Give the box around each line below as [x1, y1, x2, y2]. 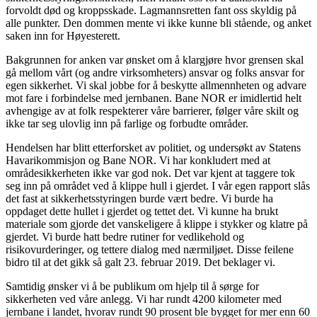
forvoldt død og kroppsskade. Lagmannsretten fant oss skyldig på [6, 4, 296, 17]
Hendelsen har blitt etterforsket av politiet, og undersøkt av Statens [6, 142, 301, 154]
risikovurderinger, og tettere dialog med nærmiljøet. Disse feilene [6, 243, 294, 256]
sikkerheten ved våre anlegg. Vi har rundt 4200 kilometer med [6, 293, 282, 306]
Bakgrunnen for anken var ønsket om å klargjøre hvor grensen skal [6, 54, 304, 67]
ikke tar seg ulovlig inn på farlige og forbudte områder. [6, 117, 248, 130]
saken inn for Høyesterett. [6, 30, 120, 42]
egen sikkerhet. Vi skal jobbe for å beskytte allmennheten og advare [6, 79, 306, 92]
